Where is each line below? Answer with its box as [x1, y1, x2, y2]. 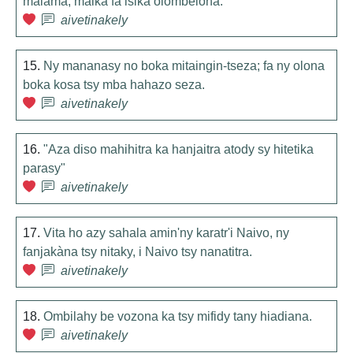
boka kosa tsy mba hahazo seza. [23, 78, 205, 91]
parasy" [23, 162, 65, 175]
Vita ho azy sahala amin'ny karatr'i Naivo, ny [43, 226, 289, 240]
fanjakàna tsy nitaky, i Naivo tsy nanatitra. [23, 245, 252, 258]
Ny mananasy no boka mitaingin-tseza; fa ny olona [43, 59, 325, 72]
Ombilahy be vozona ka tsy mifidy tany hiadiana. [43, 310, 312, 323]
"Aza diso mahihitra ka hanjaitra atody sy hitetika [43, 143, 314, 156]
